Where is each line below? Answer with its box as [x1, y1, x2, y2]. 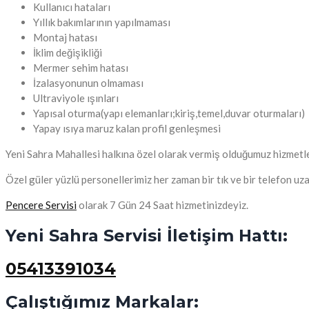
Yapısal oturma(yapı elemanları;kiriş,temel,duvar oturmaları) [33, 106, 305, 119]
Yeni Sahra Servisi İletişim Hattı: [6, 225, 288, 246]
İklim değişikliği [33, 46, 102, 59]
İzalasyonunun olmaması [33, 76, 143, 89]
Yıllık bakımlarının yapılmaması [33, 15, 170, 28]
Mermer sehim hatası [33, 61, 128, 74]
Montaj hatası [33, 30, 97, 43]
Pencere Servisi [6, 198, 77, 211]
